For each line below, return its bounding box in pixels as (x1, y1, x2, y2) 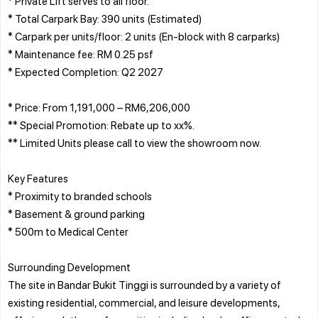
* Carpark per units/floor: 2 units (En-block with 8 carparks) (8, 28, 280, 43)
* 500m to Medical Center (8, 224, 128, 238)
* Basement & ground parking (8, 206, 145, 221)
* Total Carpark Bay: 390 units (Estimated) (8, 11, 202, 26)
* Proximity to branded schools (8, 188, 152, 203)
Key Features (8, 170, 68, 185)
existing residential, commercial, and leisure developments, (8, 295, 280, 309)
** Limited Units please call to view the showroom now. (8, 135, 261, 150)
